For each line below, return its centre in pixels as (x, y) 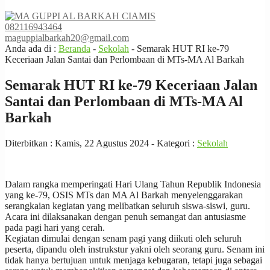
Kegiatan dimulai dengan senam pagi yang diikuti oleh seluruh (123, 238)
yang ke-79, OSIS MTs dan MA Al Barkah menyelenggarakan (124, 195)
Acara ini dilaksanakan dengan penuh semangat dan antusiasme (125, 216)
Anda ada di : (32, 49)
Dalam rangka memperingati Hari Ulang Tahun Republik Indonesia (133, 184)
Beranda (74, 49)
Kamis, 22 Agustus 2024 (102, 143)
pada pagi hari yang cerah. (55, 227)
